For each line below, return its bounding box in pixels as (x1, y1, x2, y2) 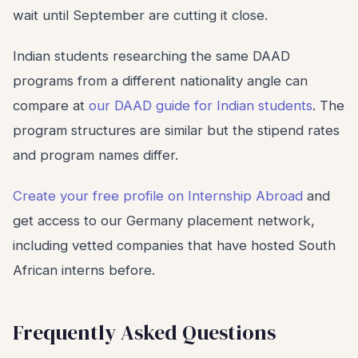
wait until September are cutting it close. (13, 7, 268, 23)
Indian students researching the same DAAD (13, 48, 290, 64)
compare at (13, 97, 89, 113)
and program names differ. (13, 147, 178, 163)
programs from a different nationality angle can (13, 73, 308, 89)
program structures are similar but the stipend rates (13, 122, 340, 138)
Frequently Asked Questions (13, 318, 276, 347)
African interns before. (13, 262, 155, 278)
